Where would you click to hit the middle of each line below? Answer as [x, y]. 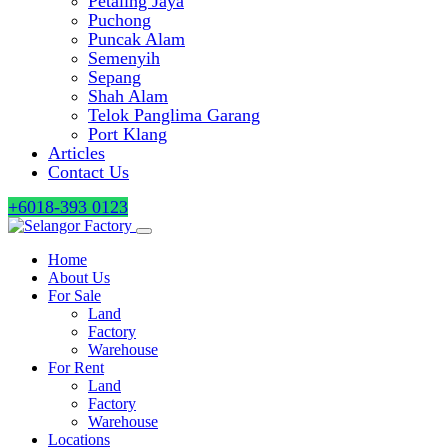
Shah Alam [128, 96]
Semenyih [124, 58]
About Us [79, 277]
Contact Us [88, 172]
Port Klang [127, 134]
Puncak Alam [136, 39]
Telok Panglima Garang [174, 115]
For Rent [76, 367]
